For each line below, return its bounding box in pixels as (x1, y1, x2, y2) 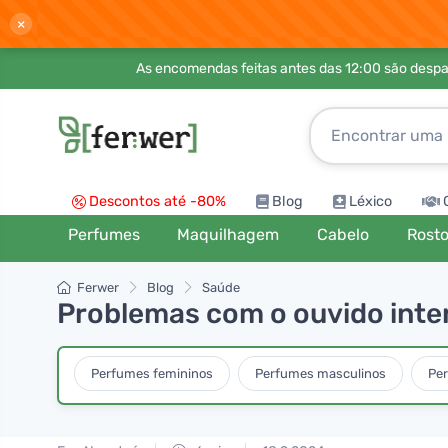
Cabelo (317, 225, 370, 244)
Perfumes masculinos (255, 365, 386, 381)
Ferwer (77, 280, 119, 295)
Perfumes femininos (91, 365, 213, 381)
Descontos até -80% (89, 193, 226, 210)
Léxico (349, 193, 392, 210)
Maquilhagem (177, 225, 280, 244)
